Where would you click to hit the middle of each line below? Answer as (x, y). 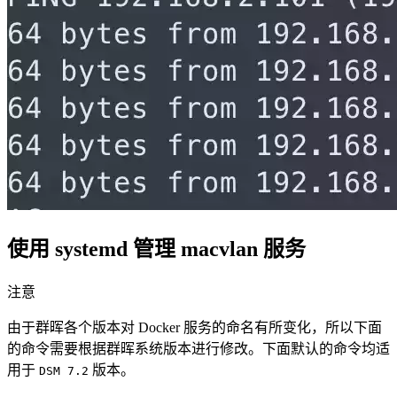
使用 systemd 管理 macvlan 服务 (156, 249)
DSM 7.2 (64, 370)
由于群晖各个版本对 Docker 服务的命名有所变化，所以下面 (195, 327)
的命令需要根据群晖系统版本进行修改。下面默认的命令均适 (198, 348)
